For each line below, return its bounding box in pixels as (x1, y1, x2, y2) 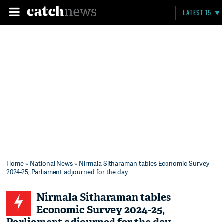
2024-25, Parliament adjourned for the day (6, 167, 128, 176)
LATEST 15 (183, 8, 212, 17)
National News (30, 159, 73, 167)
